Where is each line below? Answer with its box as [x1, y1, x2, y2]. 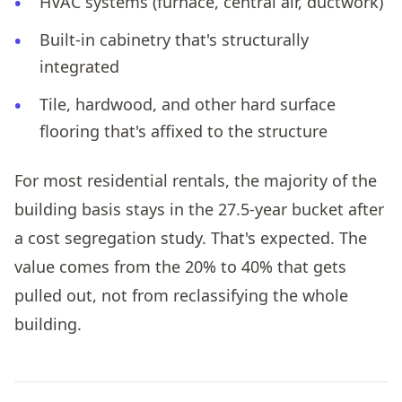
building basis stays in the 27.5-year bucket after [14, 197, 384, 220]
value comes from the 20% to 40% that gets [14, 255, 346, 277]
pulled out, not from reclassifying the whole [14, 284, 348, 306]
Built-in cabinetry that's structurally [39, 28, 309, 50]
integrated [39, 55, 119, 77]
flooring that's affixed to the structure [39, 119, 328, 142]
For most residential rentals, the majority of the [14, 169, 377, 191]
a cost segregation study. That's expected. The [14, 226, 367, 249]
